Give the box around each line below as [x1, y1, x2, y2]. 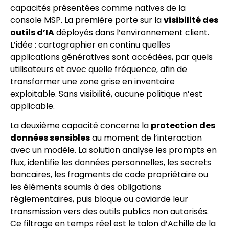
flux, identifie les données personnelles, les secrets [10, 156, 211, 169]
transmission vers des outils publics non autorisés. [10, 205, 209, 218]
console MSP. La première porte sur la [10, 14, 164, 26]
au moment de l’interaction [90, 132, 202, 144]
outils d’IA [10, 26, 54, 38]
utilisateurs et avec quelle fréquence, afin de [10, 63, 187, 75]
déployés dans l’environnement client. [54, 26, 209, 38]
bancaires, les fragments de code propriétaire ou [10, 169, 208, 181]
